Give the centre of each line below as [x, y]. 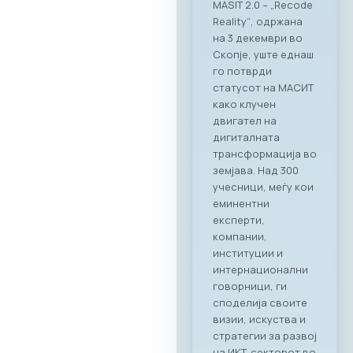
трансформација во [265, 153]
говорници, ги [250, 286]
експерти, [239, 219]
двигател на [245, 120]
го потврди [242, 71]
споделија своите [260, 302]
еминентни [241, 203]
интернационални [260, 269]
